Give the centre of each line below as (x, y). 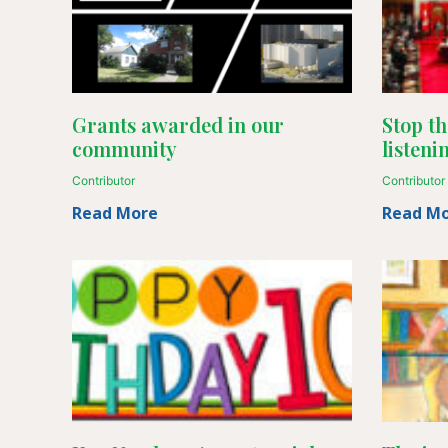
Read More (115, 213)
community (124, 149)
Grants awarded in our (178, 125)
